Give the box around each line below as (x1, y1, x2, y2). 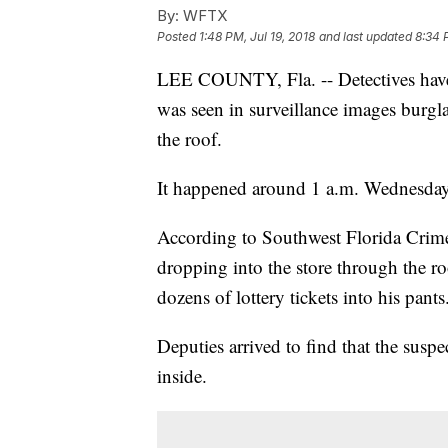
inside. (157, 362, 207, 388)
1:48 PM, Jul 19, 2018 (199, 28, 315, 44)
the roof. (157, 125, 222, 151)
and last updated (319, 28, 412, 44)
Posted (157, 28, 199, 44)
